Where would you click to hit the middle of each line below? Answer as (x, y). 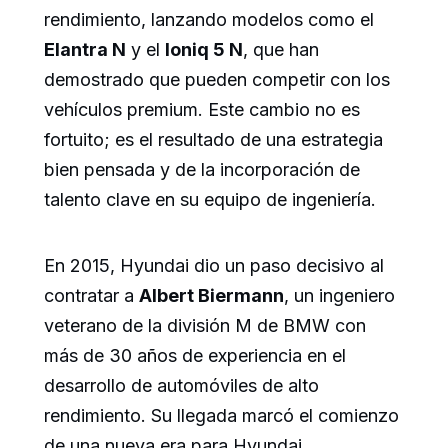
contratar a (91, 295)
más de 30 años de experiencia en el (195, 355)
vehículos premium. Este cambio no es (202, 109)
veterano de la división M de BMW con (205, 325)
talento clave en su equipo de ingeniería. (210, 199)
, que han (281, 49)
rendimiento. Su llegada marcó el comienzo (221, 415)
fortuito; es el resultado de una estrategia (213, 139)
